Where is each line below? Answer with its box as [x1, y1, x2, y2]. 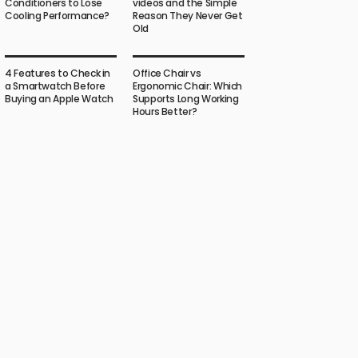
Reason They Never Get [133, 9, 243, 23]
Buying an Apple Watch [5, 91, 113, 105]
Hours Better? [133, 104, 197, 118]
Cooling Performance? [5, 9, 109, 23]
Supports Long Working [133, 91, 239, 105]
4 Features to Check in [5, 66, 111, 80]
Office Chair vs [133, 66, 201, 80]
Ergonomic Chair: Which [133, 78, 243, 93]
